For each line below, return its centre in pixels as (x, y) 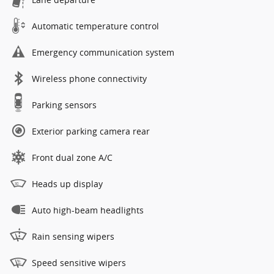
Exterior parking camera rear (91, 131)
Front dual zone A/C (72, 158)
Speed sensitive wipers (79, 263)
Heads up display (67, 184)
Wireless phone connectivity (89, 79)
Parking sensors (64, 105)
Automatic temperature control (95, 26)
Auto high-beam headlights (88, 210)
